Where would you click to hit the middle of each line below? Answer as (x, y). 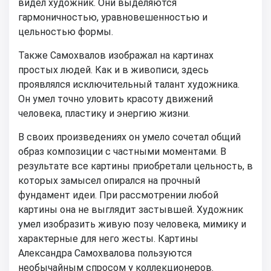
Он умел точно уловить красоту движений (116, 99)
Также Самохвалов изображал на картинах (116, 55)
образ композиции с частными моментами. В (122, 151)
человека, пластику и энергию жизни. (104, 113)
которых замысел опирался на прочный (109, 180)
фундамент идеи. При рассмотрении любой (118, 195)
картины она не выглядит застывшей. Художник (131, 209)
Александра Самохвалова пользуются (105, 253)
